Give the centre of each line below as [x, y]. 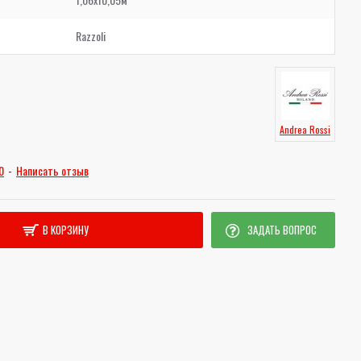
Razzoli [91, 36]
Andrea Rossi [305, 129]
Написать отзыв [52, 170]
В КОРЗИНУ [65, 230]
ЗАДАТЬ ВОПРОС [282, 230]
